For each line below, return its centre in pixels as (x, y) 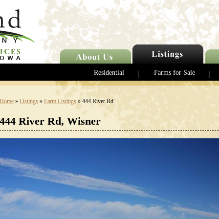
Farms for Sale (175, 73)
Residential (109, 73)
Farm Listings (60, 101)
